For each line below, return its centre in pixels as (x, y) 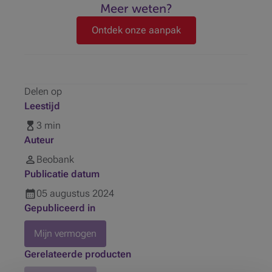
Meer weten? (136, 9)
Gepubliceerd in (60, 208)
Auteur (39, 140)
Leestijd (42, 106)
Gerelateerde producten (78, 254)
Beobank (55, 159)
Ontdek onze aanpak (136, 30)
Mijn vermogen (65, 233)
